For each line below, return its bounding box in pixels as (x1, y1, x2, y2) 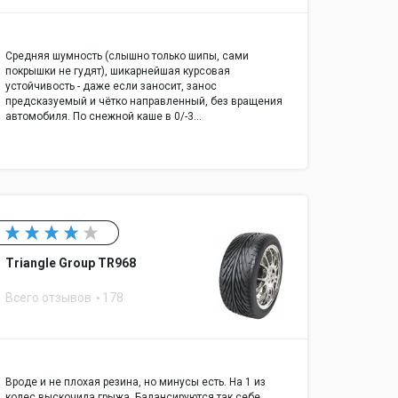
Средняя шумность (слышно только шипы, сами (5, 50, 249, 63)
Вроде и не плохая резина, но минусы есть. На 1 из (5, 376, 266, 389)
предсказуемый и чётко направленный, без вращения (5, 95, 283, 108)
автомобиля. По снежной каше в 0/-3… (5, 110, 202, 123)
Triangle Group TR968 (5, 256, 136, 271)
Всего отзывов (5, 291, 94, 306)
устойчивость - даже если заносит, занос (5, 80, 217, 93)
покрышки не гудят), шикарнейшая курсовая (5, 65, 230, 78)
